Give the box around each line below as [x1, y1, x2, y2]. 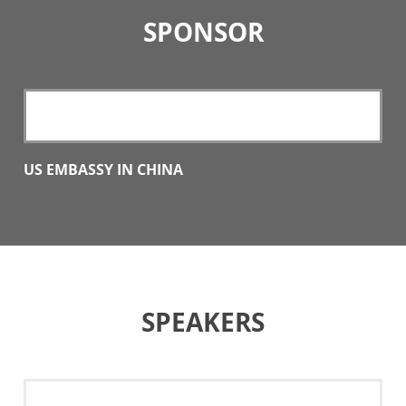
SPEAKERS [141, 304, 265, 340]
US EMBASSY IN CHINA [24, 159, 184, 179]
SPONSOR [142, 14, 264, 50]
